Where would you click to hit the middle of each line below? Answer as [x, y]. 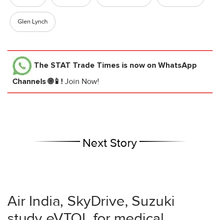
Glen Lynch [33, 21]
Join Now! [82, 81]
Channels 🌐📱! [39, 81]
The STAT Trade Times [77, 65]
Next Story [110, 143]
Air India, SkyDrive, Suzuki [91, 201]
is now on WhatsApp [158, 65]
